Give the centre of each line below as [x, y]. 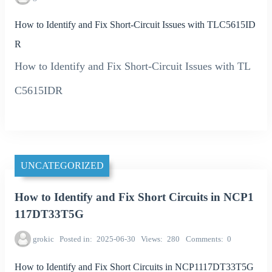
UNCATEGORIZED [62, 166]
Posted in [75, 239]
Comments [203, 239]
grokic [43, 239]
